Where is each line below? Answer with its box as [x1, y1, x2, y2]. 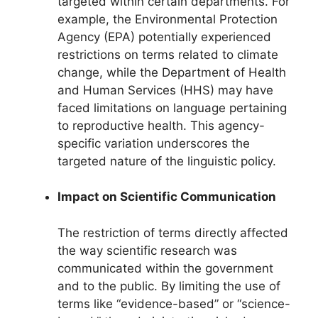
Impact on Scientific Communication [57, 190, 276, 204]
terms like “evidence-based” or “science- [57, 296, 290, 311]
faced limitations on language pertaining [57, 100, 287, 115]
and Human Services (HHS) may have [57, 82, 273, 97]
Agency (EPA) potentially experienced [57, 29, 271, 44]
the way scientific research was [57, 243, 237, 258]
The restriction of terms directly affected [57, 225, 288, 240]
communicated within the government [57, 261, 273, 275]
